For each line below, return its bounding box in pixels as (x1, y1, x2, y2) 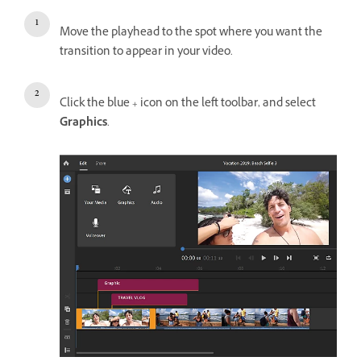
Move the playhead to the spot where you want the (60, 24, 322, 44)
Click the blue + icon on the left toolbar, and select (60, 95, 316, 114)
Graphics (60, 114, 107, 134)
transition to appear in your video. (60, 44, 233, 63)
